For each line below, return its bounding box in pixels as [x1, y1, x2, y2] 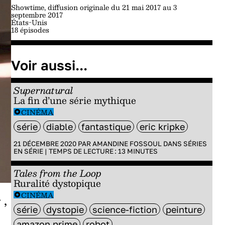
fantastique [81, 121, 131, 132]
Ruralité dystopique [13, 175, 101, 191]
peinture [165, 204, 202, 215]
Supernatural [13, 82, 73, 98]
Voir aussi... [11, 57, 87, 73]
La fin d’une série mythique [13, 92, 136, 108]
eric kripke [139, 121, 185, 132]
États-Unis [11, 16, 47, 28]
